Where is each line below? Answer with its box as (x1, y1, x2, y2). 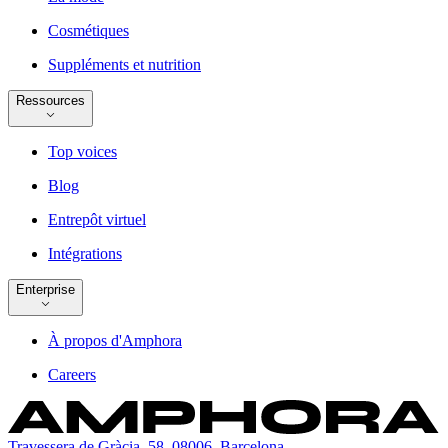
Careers (48, 366, 96, 384)
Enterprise (16, 282, 75, 298)
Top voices (48, 143, 117, 161)
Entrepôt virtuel (48, 211, 146, 229)
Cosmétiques (48, 21, 129, 39)
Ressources (16, 92, 85, 108)
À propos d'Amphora (48, 332, 182, 350)
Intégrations (48, 245, 122, 263)
